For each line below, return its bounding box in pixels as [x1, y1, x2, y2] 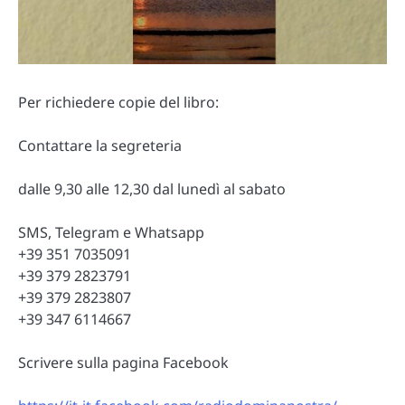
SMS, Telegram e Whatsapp [18, 221, 204, 242]
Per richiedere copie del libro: [18, 91, 219, 112]
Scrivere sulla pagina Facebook [18, 353, 229, 373]
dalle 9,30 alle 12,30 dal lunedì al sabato [18, 178, 286, 199]
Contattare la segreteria [18, 135, 182, 155]
